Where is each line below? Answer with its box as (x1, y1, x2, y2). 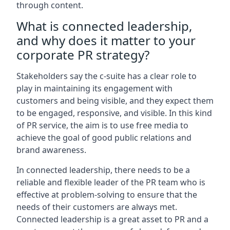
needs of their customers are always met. (16, 201, 177, 213)
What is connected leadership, (16, 17, 192, 34)
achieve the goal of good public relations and (16, 132, 191, 143)
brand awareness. (16, 144, 86, 156)
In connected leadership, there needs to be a (16, 164, 190, 176)
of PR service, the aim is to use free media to (16, 120, 188, 131)
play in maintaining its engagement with (16, 83, 172, 94)
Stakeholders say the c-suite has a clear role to (16, 70, 197, 82)
